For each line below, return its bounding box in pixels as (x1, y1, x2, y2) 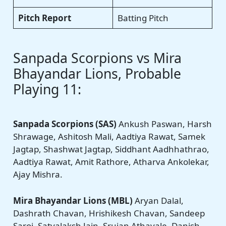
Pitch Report (18, 12, 71, 24)
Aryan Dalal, (133, 194, 184, 206)
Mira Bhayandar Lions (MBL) (13, 194, 133, 206)
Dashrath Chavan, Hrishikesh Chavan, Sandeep (13, 207, 205, 219)
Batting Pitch (117, 12, 168, 24)
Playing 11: (13, 80, 82, 98)
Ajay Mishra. (13, 168, 63, 180)
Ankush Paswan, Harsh (117, 118, 212, 130)
